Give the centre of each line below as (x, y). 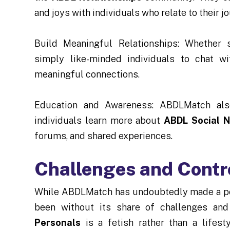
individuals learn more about (99, 120)
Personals (58, 222)
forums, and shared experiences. (104, 136)
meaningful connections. (87, 74)
